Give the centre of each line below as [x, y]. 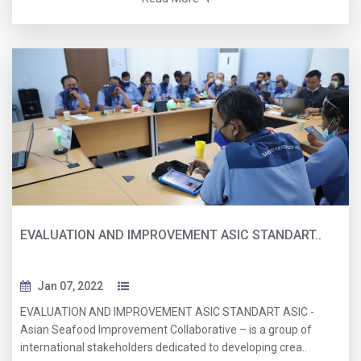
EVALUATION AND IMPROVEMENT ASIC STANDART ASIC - [167, 312]
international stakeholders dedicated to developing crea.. [164, 348]
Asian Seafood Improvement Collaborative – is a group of [166, 330]
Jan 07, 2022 [70, 286]
